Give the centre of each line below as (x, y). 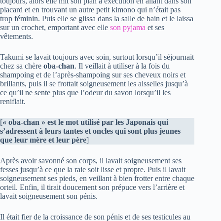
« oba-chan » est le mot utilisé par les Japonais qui (85, 122)
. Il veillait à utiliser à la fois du (122, 66)
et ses (155, 27)
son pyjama (128, 27)
